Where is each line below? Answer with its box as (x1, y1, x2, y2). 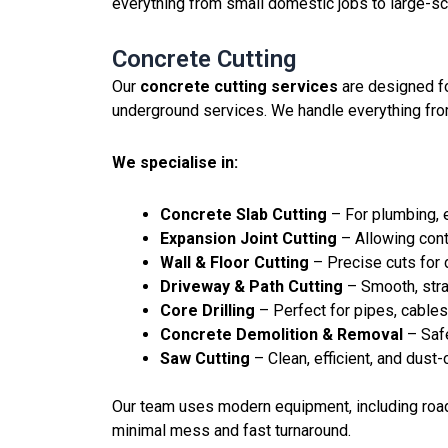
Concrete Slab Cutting (160, 204, 327, 224)
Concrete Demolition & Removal (160, 324, 403, 344)
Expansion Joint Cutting (160, 228, 337, 248)
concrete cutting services (140, 76, 338, 96)
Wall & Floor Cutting (160, 252, 309, 272)
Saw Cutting (160, 348, 250, 368)
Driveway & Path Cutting (160, 276, 343, 296)
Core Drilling (160, 300, 255, 320)
